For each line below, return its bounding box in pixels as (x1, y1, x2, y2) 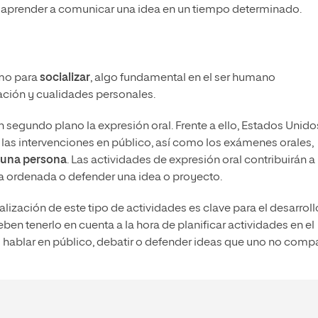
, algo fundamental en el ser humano (90, 72, 275, 84)
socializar (40, 72, 90, 84)
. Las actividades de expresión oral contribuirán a (67, 155, 315, 167)
